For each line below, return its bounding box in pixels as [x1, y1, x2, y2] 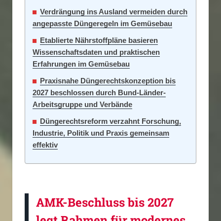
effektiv [33, 141, 58, 149]
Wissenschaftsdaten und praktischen [33, 48, 160, 57]
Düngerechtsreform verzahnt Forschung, [40, 117, 181, 126]
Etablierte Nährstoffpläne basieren [40, 36, 158, 45]
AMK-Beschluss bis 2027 [36, 194, 174, 211]
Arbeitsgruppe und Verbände [33, 100, 132, 109]
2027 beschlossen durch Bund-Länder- [33, 88, 166, 97]
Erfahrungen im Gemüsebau [33, 60, 130, 69]
